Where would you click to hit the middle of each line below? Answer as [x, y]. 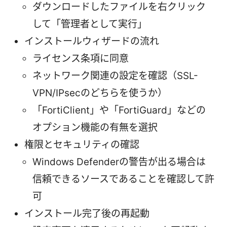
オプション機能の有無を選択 [95, 127]
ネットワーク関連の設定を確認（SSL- [115, 75]
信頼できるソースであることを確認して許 [123, 179]
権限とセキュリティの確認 [82, 144]
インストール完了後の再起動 [87, 213]
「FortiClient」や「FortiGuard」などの [119, 110]
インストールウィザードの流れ [92, 41]
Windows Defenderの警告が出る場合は [119, 162]
